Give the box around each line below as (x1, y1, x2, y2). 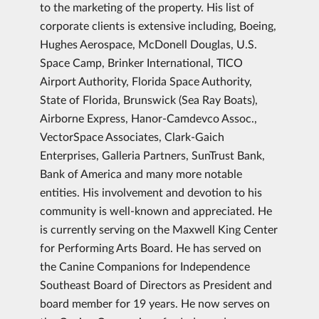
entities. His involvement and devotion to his (40, 185, 262, 199)
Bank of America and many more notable (40, 167, 242, 180)
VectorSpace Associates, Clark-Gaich (40, 130, 224, 143)
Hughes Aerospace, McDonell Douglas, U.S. (40, 37, 257, 51)
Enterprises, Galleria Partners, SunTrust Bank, (40, 148, 265, 162)
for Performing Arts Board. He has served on (40, 241, 261, 254)
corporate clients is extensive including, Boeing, (40, 19, 276, 32)
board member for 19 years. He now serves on (40, 296, 270, 310)
